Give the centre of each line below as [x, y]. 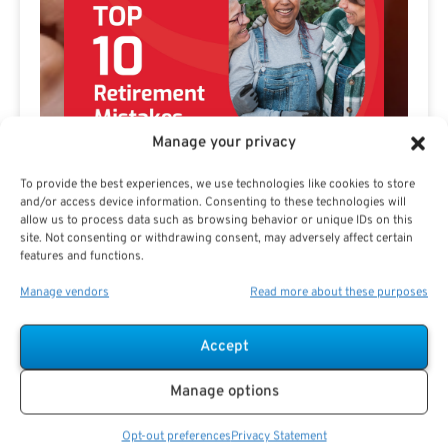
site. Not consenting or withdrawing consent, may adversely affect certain [216, 238]
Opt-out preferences [176, 436]
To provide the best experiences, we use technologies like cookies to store [217, 184]
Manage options [224, 391]
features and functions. [82, 256]
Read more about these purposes [339, 292]
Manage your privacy [224, 143]
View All [224, 406]
